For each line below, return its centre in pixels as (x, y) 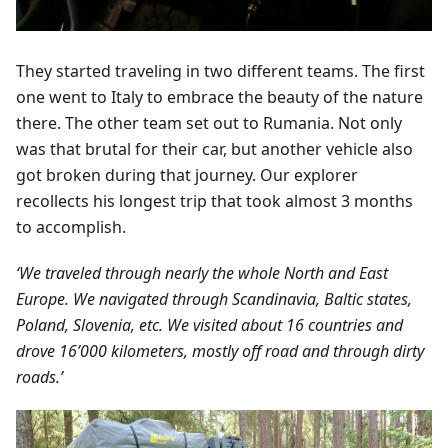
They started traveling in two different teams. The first (220, 71)
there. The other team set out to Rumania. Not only (209, 123)
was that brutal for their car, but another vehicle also (214, 149)
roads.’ (39, 377)
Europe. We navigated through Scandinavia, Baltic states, (214, 299)
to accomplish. (71, 227)
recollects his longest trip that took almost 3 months (214, 201)
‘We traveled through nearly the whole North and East (202, 273)
